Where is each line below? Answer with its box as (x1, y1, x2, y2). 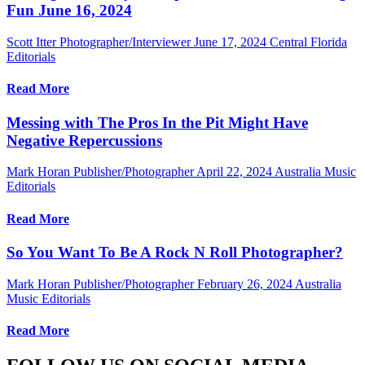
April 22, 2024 (196, 165, 272, 179)
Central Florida (270, 35, 347, 50)
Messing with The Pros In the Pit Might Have (7, 113, 308, 131)
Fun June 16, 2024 (7, 2, 132, 20)
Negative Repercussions (7, 131, 162, 149)
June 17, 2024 (194, 35, 266, 50)
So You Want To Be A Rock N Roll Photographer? (7, 243, 343, 261)
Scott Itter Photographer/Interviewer (7, 35, 191, 50)
